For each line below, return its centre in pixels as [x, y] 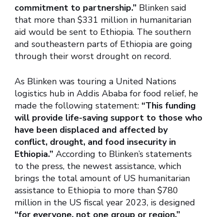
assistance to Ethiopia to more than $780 [96, 191]
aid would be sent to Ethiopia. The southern [103, 32]
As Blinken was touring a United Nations [95, 82]
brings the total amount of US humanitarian [102, 178]
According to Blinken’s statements [124, 154]
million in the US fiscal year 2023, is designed [105, 203]
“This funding [169, 106]
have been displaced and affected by [91, 130]
